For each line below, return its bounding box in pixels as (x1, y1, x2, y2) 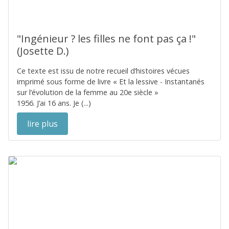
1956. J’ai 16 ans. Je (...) (17, 98, 91, 108)
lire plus (27, 118, 58, 129)
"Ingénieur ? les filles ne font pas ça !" (17, 32, 196, 45)
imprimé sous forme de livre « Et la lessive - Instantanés (17, 77, 204, 86)
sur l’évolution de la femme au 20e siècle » (17, 87, 158, 97)
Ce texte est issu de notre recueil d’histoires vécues (17, 66, 190, 76)
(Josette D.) (17, 44, 69, 58)
